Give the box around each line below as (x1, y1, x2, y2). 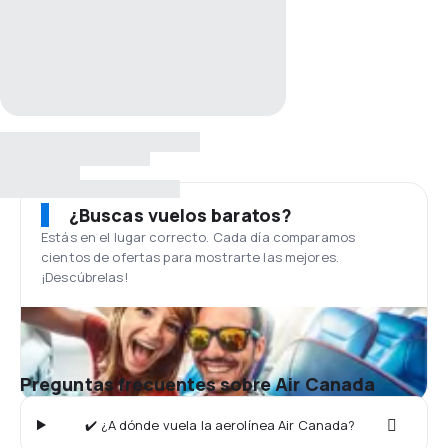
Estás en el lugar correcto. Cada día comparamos (41, 228, 356, 246)
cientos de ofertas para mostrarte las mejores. (41, 248, 339, 266)
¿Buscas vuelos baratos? (69, 203, 292, 227)
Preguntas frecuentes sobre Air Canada (20, 372, 376, 396)
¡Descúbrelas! (41, 268, 128, 286)
